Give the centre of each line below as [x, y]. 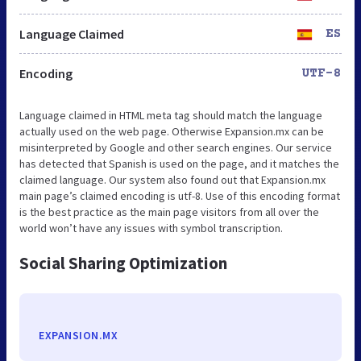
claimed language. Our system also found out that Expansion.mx [172, 179]
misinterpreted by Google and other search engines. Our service [176, 147]
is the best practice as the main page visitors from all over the [169, 212]
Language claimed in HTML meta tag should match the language [171, 115]
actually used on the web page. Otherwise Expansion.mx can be [172, 131]
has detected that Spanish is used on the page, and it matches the [179, 163]
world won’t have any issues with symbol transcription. [151, 228]
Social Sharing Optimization [123, 263]
